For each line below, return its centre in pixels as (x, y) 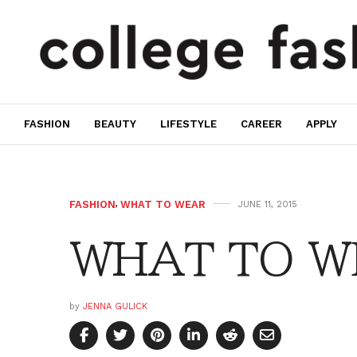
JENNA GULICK (115, 306)
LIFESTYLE (188, 124)
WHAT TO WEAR (163, 204)
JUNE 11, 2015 (268, 204)
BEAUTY (115, 124)
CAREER (261, 124)
